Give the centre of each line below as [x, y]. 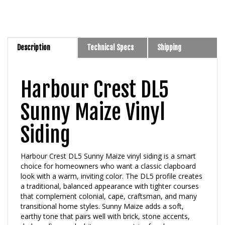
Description [34, 36]
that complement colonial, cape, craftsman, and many [109, 185]
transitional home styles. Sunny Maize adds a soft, [102, 195]
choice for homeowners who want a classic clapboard [108, 155]
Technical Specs [110, 36]
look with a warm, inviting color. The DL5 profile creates [111, 165]
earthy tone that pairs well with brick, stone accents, [105, 205]
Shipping [169, 36]
